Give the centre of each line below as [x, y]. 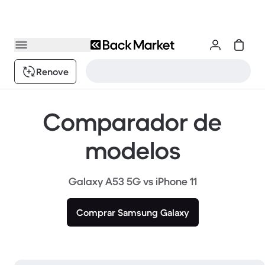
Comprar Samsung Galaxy [132, 212]
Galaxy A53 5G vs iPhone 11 [132, 182]
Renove [52, 72]
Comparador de [132, 122]
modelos [132, 151]
